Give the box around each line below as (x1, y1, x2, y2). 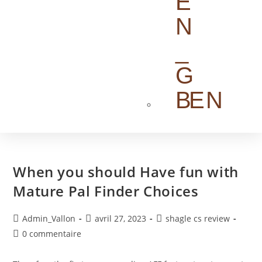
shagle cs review (166, 213, 230, 224)
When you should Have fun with (13, 162, 239, 181)
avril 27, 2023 (95, 213, 147, 224)
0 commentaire (22, 228, 82, 239)
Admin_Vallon (22, 213, 76, 224)
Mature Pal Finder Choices (13, 181, 199, 201)
